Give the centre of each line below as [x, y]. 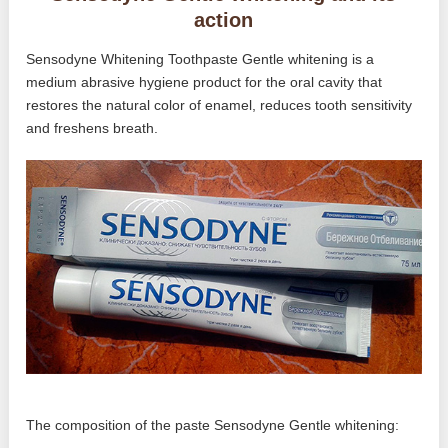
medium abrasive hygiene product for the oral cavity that [204, 82]
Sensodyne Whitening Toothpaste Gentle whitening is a [200, 59]
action [224, 20]
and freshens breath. [92, 128]
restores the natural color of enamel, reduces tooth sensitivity [219, 105]
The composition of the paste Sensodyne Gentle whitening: [213, 424]
